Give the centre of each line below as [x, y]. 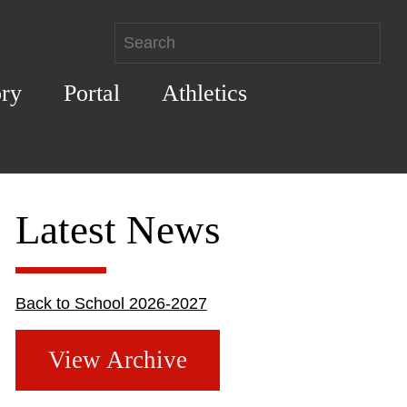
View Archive [117, 359]
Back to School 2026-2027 [111, 303]
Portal [91, 93]
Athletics [204, 93]
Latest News [118, 229]
